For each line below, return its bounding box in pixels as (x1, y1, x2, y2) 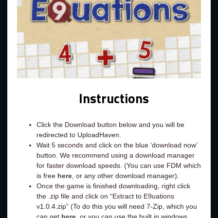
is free (36, 172, 57, 180)
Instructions (79, 88, 149, 109)
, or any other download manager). (72, 172, 179, 180)
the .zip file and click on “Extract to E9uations (36, 192, 174, 200)
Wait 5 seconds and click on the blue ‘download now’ (36, 141, 197, 149)
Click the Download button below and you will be (36, 121, 184, 129)
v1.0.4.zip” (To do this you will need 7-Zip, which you (36, 202, 197, 211)
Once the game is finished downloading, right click (36, 182, 190, 190)
